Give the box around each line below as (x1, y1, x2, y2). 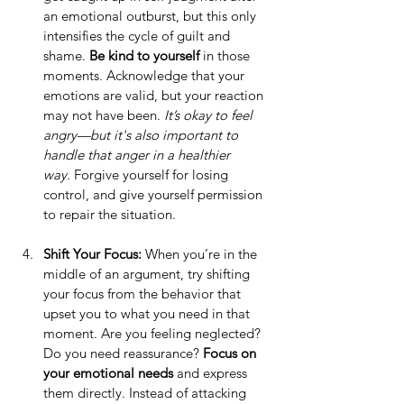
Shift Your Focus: (43, 245, 145, 263)
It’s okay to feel (164, 106, 256, 124)
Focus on (203, 344, 260, 363)
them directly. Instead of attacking (43, 384, 250, 402)
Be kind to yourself (89, 47, 199, 65)
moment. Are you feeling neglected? (43, 325, 264, 343)
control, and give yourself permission (43, 186, 266, 204)
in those (199, 47, 253, 65)
